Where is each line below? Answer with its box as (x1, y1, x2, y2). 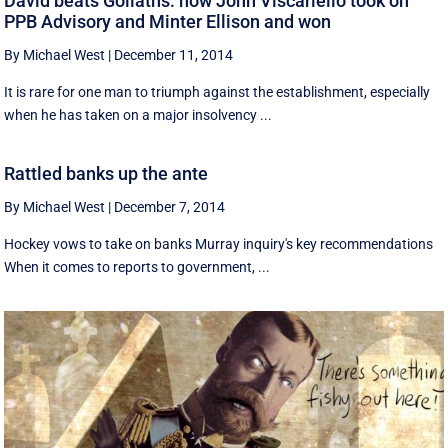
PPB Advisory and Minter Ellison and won (4, 10, 332, 32)
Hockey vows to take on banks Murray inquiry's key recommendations (4, 236, 434, 253)
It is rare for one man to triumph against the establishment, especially (4, 83, 431, 100)
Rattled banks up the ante (4, 163, 209, 185)
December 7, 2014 (114, 199, 226, 216)
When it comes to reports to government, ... (4, 259, 271, 276)
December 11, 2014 (114, 46, 234, 63)
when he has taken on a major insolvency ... (4, 106, 273, 123)
